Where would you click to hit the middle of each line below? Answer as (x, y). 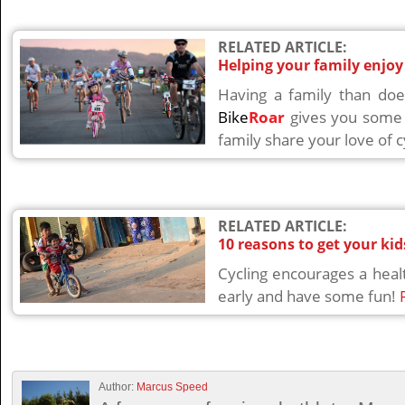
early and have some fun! (308, 296)
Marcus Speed (172, 387)
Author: (118, 387)
